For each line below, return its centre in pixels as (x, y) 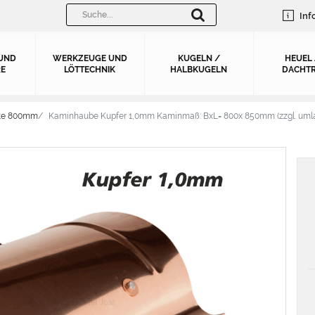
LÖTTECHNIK (90, 70)
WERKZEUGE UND (90, 58)
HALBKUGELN (199, 70)
